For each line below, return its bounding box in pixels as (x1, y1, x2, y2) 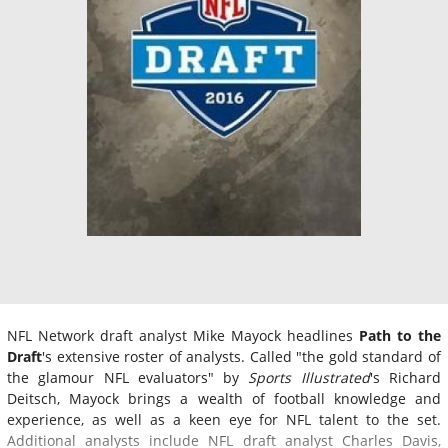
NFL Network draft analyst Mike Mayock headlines (7, 325, 359, 345)
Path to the (359, 325, 441, 345)
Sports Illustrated (248, 367, 370, 387)
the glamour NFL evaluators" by (7, 367, 249, 387)
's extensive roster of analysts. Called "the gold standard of (42, 346, 441, 366)
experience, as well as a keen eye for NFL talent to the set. (7, 409, 441, 429)
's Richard (369, 367, 442, 387)
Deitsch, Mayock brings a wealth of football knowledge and (7, 388, 441, 408)
